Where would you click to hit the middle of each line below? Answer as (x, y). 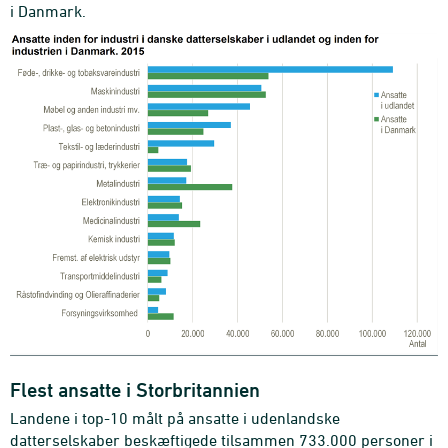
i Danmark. (48, 11)
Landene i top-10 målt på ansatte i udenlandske (175, 418)
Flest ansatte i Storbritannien (135, 390)
